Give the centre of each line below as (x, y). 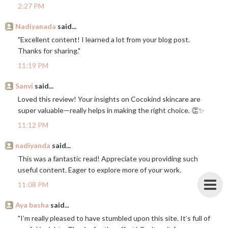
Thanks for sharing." (49, 51)
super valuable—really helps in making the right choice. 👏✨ (111, 110)
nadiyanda (33, 146)
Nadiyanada (36, 26)
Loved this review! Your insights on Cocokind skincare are (109, 99)
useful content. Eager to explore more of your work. (99, 170)
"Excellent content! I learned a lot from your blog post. (104, 40)
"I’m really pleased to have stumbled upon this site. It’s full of (114, 218)
